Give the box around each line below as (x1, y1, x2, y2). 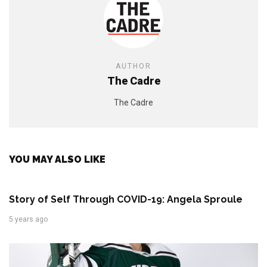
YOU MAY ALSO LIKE (9, 154, 105, 165)
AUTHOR (116, 62, 151, 70)
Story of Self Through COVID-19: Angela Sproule (9, 194, 243, 205)
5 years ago (9, 215, 48, 223)
